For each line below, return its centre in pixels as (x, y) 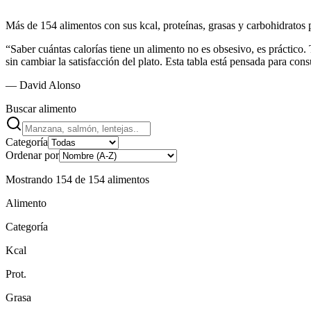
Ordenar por (32, 155)
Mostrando (31, 180)
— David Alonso (43, 85)
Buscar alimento (41, 109)
